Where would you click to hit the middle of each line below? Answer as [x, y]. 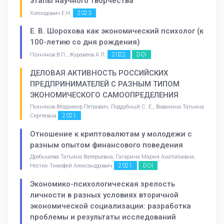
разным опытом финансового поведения [106, 145]
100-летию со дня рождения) [85, 42]
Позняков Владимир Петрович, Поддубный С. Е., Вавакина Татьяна [117, 107]
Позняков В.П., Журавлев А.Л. [69, 55]
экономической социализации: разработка [110, 206]
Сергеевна [44, 116]
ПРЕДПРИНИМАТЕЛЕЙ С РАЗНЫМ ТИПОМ [105, 84]
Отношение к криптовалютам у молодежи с [111, 134]
